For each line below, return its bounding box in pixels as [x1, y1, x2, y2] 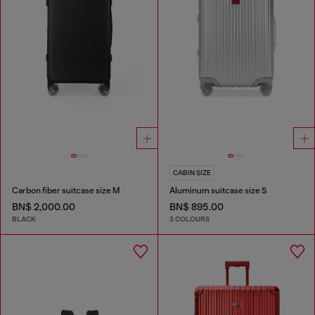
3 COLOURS [169, 214, 210, 224]
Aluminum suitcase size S [169, 185, 266, 195]
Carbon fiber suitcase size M [12, 185, 120, 195]
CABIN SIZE [172, 168, 211, 176]
